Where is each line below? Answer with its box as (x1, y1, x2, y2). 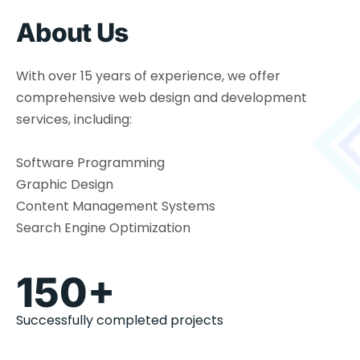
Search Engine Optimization (16, 219, 190, 238)
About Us (16, 17, 129, 49)
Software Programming (16, 153, 165, 173)
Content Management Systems (16, 197, 215, 216)
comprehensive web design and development (16, 88, 307, 108)
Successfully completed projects (16, 311, 223, 330)
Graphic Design (16, 175, 113, 194)
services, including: (16, 110, 132, 129)
